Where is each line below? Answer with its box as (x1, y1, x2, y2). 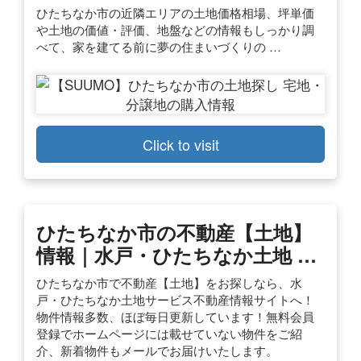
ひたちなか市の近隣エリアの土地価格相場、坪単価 (36, 3, 314, 21)
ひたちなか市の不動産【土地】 (36, 218, 312, 246)
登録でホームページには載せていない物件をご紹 (36, 324, 302, 342)
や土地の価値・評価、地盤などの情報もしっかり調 (36, 20, 314, 38)
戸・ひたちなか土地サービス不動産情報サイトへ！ (36, 290, 314, 308)
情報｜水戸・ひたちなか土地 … (36, 240, 317, 268)
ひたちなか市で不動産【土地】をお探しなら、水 (36, 273, 302, 291)
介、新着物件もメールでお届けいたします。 (36, 341, 278, 359)
